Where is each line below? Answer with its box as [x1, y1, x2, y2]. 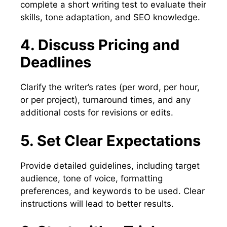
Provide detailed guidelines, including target [20, 160, 200, 171]
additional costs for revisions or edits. [20, 107, 173, 118]
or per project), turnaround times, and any [20, 95, 191, 105]
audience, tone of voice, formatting [20, 173, 163, 183]
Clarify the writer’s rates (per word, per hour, [20, 82, 200, 93]
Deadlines [20, 53, 91, 71]
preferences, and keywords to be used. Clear [20, 185, 205, 196]
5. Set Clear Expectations [20, 131, 201, 149]
